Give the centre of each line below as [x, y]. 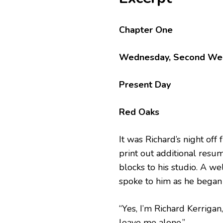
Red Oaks [139, 112]
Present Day [145, 85]
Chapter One [146, 30]
